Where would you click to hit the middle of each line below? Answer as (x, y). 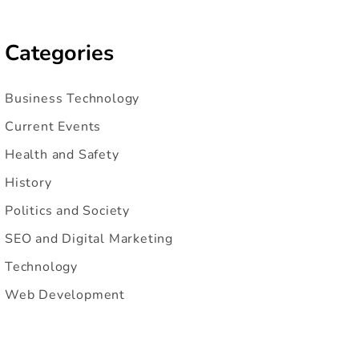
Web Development (65, 294)
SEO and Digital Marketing (89, 238)
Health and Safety (62, 154)
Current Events (53, 126)
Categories (59, 54)
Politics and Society (67, 210)
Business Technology (73, 98)
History (28, 182)
